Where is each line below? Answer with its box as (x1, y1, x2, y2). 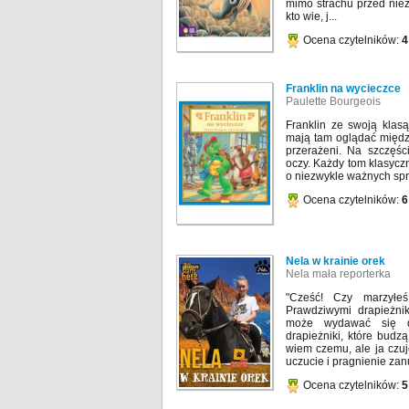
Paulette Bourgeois (286, 95, 381, 109)
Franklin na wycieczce (286, 82, 401, 96)
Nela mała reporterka (286, 267, 391, 281)
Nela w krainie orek (286, 255, 385, 268)
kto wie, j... (286, 10, 337, 24)
